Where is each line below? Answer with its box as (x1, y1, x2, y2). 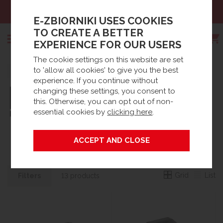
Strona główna (12, 67, 56, 75)
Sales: (71, 7, 92, 16)
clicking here (107, 108, 153, 117)
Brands (73, 67, 95, 75)
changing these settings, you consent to (33, 87, 176, 96)
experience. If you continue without (33, 76, 158, 86)
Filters (18, 172, 41, 180)
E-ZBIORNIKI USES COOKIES (33, 15, 173, 27)
